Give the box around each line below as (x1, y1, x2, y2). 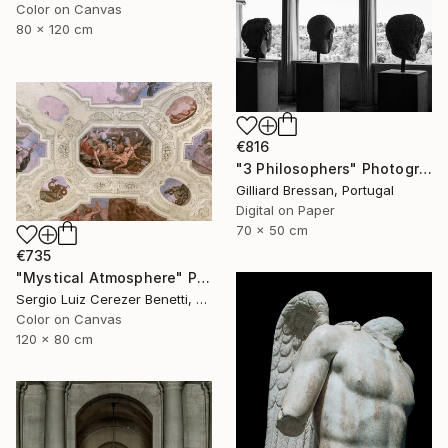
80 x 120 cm (16, 21, 93, 38)
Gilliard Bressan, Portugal (236, 181, 394, 198)
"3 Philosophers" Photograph (418, 159, 432, 177)
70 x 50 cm (236, 221, 308, 238)
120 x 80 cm (16, 330, 93, 347)
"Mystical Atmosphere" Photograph (196, 268, 210, 286)
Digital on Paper (236, 201, 335, 218)
